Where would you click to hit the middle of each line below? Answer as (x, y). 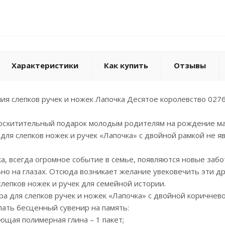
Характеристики (45, 65)
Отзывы (190, 65)
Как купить (126, 65)
